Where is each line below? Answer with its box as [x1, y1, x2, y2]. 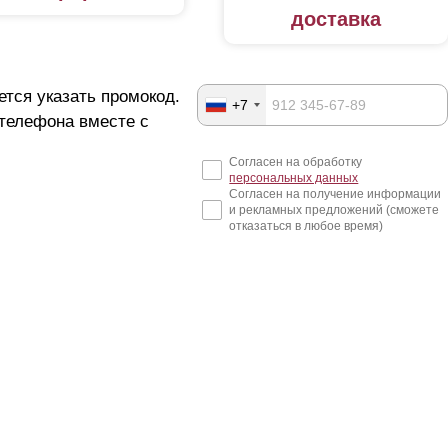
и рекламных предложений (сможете [229, 203, 440, 218]
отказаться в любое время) [229, 219, 384, 234]
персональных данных [229, 171, 359, 186]
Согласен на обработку [229, 155, 363, 170]
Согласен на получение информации [229, 187, 442, 202]
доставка [290, 8, 381, 31]
